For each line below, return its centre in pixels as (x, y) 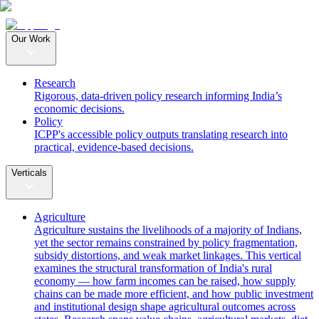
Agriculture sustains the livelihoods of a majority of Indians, (168, 230)
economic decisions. (79, 109)
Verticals (29, 173)
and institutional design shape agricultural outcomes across (165, 307)
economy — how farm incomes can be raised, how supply (165, 281)
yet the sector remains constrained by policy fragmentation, (166, 242)
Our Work (31, 39)
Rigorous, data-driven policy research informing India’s (158, 96)
